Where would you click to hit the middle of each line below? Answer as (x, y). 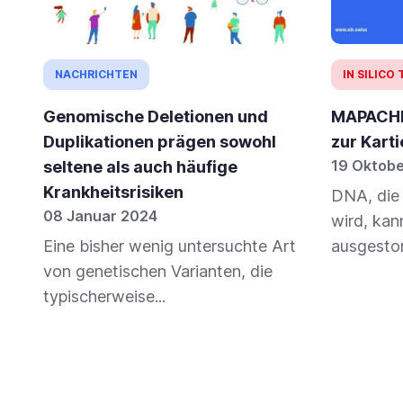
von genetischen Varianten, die (158, 272)
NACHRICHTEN (96, 75)
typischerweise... (104, 297)
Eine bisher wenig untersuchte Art (170, 246)
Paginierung (107, 368)
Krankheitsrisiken (113, 193)
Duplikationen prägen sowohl (160, 142)
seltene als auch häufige (140, 167)
